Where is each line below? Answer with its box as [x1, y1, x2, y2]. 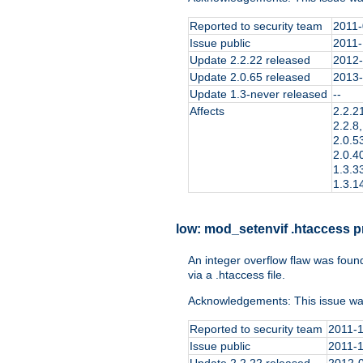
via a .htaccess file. [188, 267, 285, 281]
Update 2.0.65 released [190, 70, 310, 83]
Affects [190, 104, 224, 117]
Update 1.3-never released [190, 87, 327, 100]
